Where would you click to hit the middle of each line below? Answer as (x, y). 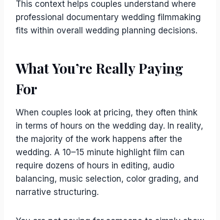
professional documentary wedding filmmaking (108, 17)
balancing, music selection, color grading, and (107, 179)
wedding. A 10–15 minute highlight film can (100, 152)
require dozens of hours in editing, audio (95, 165)
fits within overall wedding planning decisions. (107, 30)
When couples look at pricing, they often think (107, 112)
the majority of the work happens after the (99, 139)
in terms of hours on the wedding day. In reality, (110, 126)
